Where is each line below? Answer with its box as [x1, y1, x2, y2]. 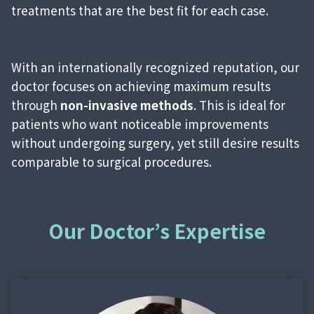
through [11, 96, 60, 114]
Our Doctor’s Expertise [48, 217, 266, 245]
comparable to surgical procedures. [11, 153, 212, 171]
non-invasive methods [60, 96, 193, 114]
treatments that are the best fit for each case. [11, 1, 268, 20]
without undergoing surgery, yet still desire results [11, 134, 299, 152]
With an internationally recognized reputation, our [11, 58, 299, 76]
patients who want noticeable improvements [11, 115, 268, 133]
